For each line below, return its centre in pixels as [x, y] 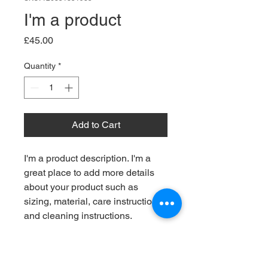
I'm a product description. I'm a [87, 158]
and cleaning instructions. [78, 215]
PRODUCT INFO [61, 253]
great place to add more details [89, 172]
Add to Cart [96, 124]
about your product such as [81, 187]
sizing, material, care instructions [93, 201]
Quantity [40, 66]
